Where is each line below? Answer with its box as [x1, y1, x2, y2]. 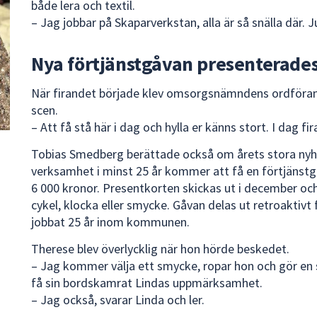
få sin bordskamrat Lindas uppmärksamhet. [31, 275, 263, 292]
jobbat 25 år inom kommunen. [31, 214, 190, 231]
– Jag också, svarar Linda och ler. [31, 292, 204, 309]
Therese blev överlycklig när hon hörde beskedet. [31, 241, 289, 258]
